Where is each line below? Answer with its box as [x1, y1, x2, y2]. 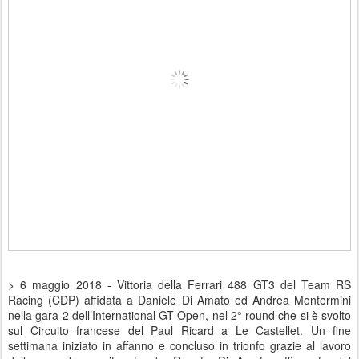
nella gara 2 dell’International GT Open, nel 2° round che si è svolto [8, 307, 351, 324]
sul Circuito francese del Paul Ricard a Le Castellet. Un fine [8, 322, 351, 339]
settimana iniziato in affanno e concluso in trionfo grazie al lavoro [8, 337, 351, 354]
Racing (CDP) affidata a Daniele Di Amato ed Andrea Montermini [8, 292, 351, 309]
